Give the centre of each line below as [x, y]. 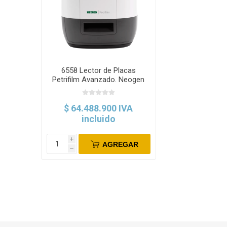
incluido [98, 119]
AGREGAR [120, 144]
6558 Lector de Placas [98, 71]
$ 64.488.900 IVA [99, 108]
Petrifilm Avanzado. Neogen [99, 80]
